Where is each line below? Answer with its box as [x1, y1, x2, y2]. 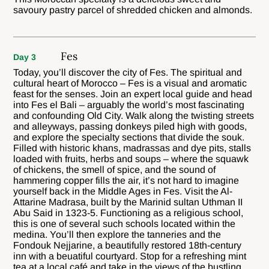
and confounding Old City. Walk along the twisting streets [13, 110, 255, 121]
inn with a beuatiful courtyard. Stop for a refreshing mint [13, 250, 247, 261]
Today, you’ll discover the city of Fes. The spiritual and [13, 67, 243, 77]
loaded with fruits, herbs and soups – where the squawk [13, 153, 249, 164]
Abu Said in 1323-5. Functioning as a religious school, [13, 207, 244, 218]
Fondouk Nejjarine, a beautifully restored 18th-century [13, 240, 242, 250]
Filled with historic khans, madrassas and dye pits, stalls [13, 142, 252, 153]
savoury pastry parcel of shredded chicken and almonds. [13, 4, 253, 15]
